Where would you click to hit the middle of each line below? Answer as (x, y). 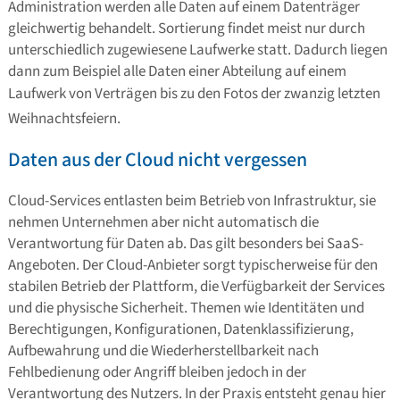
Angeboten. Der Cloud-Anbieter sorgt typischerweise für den (192, 266)
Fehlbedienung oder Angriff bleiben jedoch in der (157, 373)
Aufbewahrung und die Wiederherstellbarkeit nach (163, 351)
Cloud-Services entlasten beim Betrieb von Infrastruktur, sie (192, 201)
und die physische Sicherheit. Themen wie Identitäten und (186, 308)
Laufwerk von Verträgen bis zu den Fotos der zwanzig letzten (194, 93)
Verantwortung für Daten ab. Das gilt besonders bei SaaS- (185, 244)
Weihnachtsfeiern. (64, 118)
